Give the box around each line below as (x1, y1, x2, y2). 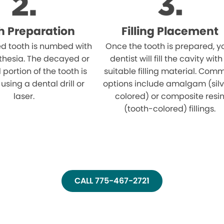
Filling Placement (121, 23, 218, 39)
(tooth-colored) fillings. (124, 103, 216, 114)
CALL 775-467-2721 (74, 175, 149, 186)
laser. (13, 90, 34, 102)
